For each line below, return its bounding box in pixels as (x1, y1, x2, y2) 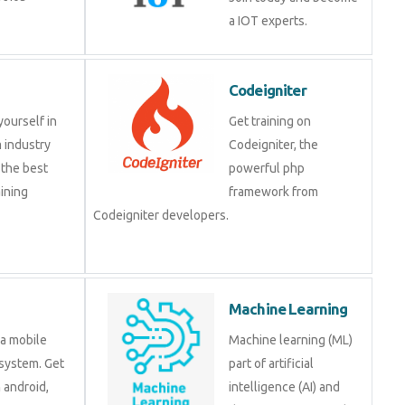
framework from (229, 184, 318, 199)
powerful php (229, 161, 305, 175)
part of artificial (229, 356, 314, 371)
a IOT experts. (229, 14, 307, 28)
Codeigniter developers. (93, 208, 229, 222)
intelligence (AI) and (229, 380, 340, 394)
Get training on (229, 114, 311, 128)
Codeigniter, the (229, 137, 318, 152)
